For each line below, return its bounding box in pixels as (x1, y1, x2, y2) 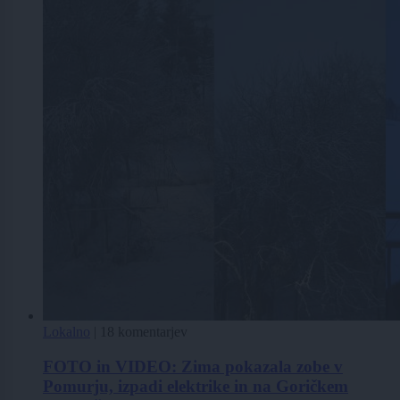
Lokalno (43, 324, 90, 340)
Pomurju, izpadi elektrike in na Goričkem (43, 376, 348, 396)
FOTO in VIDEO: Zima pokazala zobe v (43, 356, 343, 376)
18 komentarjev (100, 324, 187, 340)
